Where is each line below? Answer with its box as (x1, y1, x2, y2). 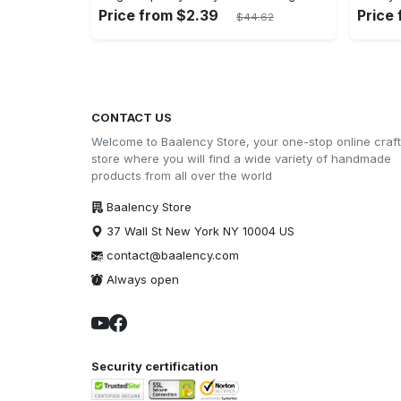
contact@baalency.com (107, 248, 239, 262)
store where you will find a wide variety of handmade (91, 151, 391, 166)
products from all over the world (91, 168, 272, 183)
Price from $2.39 (98, 6, 218, 24)
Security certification (91, 359, 218, 373)
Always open (103, 272, 179, 286)
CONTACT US (91, 110, 172, 124)
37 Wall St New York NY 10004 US (103, 224, 294, 238)
